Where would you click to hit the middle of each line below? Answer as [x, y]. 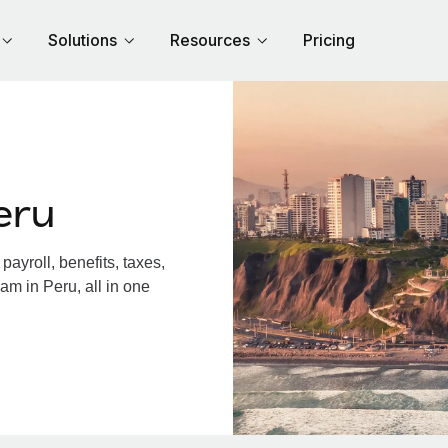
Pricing [329, 40]
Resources [210, 40]
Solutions [82, 40]
